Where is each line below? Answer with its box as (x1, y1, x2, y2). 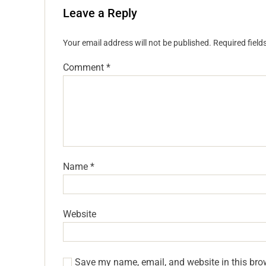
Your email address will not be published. (63, 38, 211, 48)
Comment (63, 62, 106, 74)
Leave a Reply (63, 6, 137, 21)
